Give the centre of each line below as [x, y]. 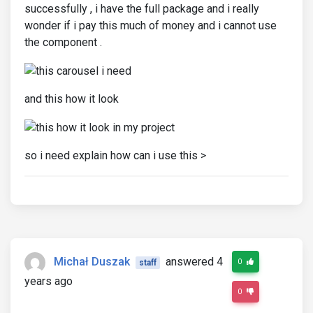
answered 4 [194, 261]
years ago [49, 281]
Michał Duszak [92, 261]
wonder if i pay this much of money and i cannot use [151, 26]
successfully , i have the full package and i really [142, 9]
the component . [63, 42]
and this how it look [72, 99]
